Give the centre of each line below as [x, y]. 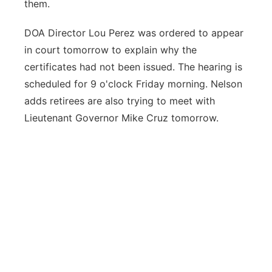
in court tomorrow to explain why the [110, 50]
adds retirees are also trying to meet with [120, 101]
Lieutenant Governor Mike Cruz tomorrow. [121, 118]
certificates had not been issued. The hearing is [133, 67]
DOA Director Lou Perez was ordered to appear [134, 33]
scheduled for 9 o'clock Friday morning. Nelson [133, 84]
